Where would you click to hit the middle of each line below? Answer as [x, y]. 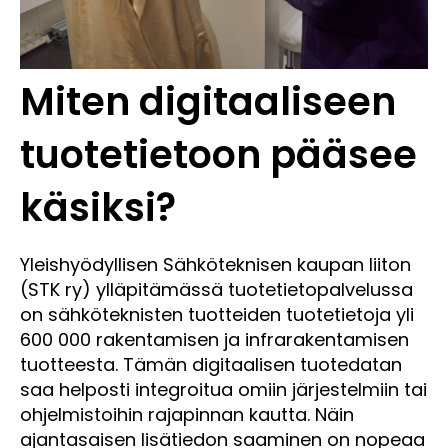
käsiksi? [98, 208]
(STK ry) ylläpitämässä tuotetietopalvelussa [216, 290]
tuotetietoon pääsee [218, 155]
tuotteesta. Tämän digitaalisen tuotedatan [211, 365]
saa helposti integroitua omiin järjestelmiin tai [223, 390]
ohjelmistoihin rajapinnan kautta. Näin [187, 415]
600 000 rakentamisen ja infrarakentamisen [214, 340]
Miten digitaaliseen [208, 102]
